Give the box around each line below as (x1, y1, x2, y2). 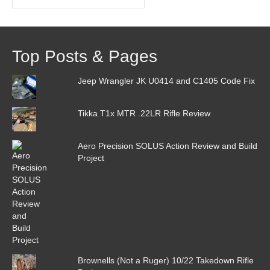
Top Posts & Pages (12, 47, 157, 66)
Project (77, 153, 104, 163)
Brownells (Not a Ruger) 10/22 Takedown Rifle (77, 256, 254, 266)
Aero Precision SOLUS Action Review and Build (77, 141, 257, 151)
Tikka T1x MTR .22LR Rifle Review (77, 108, 210, 119)
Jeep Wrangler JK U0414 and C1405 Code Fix (77, 76, 255, 86)
